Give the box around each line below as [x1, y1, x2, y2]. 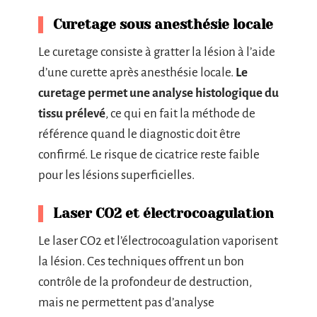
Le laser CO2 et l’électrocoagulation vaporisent [38, 234, 278, 248]
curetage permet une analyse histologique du [38, 86, 279, 100]
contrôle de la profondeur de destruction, [38, 275, 252, 289]
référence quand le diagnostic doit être [38, 127, 241, 141]
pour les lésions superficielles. [38, 168, 195, 182]
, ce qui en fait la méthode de [105, 106, 255, 120]
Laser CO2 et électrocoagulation [53, 205, 274, 221]
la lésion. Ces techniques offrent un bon [38, 254, 244, 268]
